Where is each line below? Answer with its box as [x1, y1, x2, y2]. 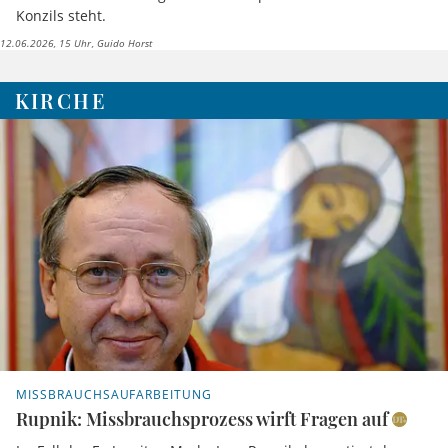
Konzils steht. [16, 5, 106, 25]
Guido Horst [94, 35, 152, 50]
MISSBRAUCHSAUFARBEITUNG [16, 385, 213, 403]
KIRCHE [14, 86, 107, 114]
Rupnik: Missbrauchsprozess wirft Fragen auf [16, 406, 388, 431]
